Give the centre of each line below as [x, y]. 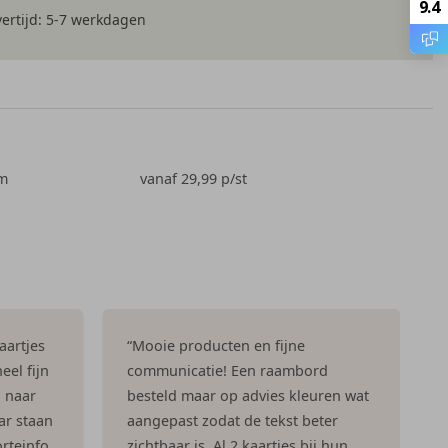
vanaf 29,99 [180, 178]
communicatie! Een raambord [227, 370]
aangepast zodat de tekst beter [232, 420]
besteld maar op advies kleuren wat [248, 395]
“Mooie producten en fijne [216, 345]
